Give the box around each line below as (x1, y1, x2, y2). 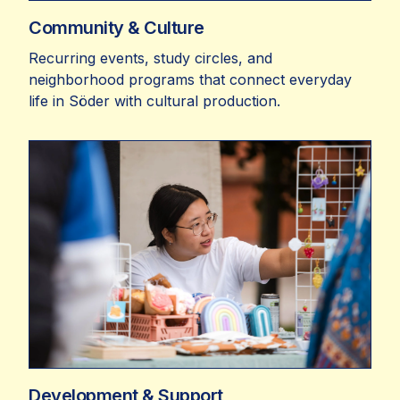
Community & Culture (29, 16, 204, 38)
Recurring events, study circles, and (29, 48, 272, 67)
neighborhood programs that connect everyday (29, 70, 352, 88)
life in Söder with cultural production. (29, 91, 280, 110)
